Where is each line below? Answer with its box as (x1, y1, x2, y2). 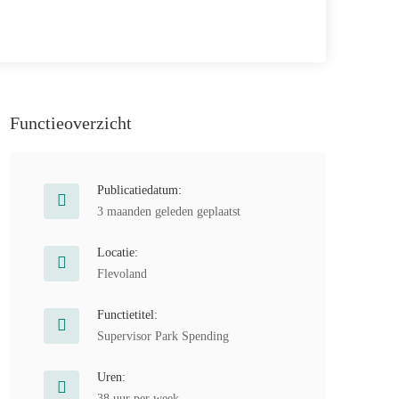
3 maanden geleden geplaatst (97, 205, 240, 218)
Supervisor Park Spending (97, 330, 229, 343)
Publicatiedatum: (97, 183, 182, 197)
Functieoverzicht (10, 113, 132, 133)
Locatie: (97, 246, 138, 259)
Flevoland (97, 267, 147, 281)
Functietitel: (97, 308, 158, 322)
